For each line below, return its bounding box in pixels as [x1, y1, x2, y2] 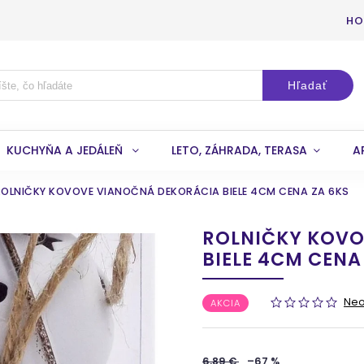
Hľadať [288, 79, 328, 92]
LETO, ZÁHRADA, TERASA [171, 142, 307, 158]
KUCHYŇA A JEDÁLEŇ [6, 142, 126, 158]
